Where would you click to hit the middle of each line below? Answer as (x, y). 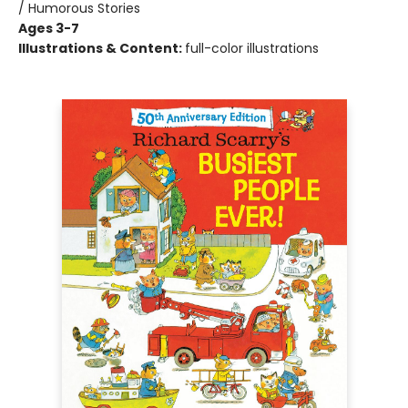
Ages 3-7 (49, 28)
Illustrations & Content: (102, 48)
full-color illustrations (252, 48)
